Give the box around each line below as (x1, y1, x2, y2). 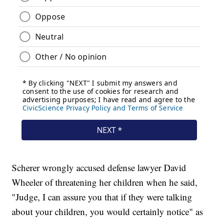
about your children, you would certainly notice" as (12, 205, 203, 218)
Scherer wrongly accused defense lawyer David (12, 161, 187, 174)
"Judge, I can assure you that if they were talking (12, 191, 193, 203)
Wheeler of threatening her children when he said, (12, 176, 198, 189)
